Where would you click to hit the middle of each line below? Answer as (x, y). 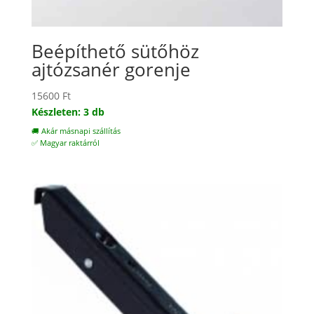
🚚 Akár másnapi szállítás (76, 131)
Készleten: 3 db (68, 111)
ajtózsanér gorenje (111, 69)
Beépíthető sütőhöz (115, 51)
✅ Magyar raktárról (65, 143)
